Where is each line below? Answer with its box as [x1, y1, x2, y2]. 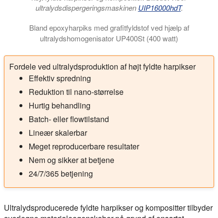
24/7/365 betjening [29, 167, 93, 179]
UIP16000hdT [138, 2, 181, 13]
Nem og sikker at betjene [29, 154, 114, 165]
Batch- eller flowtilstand [29, 113, 109, 125]
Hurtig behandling [29, 99, 91, 111]
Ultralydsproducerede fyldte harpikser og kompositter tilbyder [4, 201, 213, 213]
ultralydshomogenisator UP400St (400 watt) [40, 33, 178, 43]
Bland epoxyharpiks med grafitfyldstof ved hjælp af [29, 22, 189, 33]
